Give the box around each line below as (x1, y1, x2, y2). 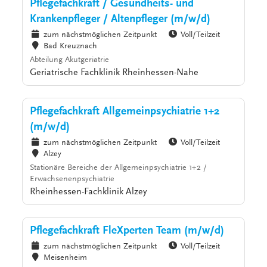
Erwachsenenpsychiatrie (30, 175, 115, 184)
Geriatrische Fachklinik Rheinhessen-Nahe (30, 68, 199, 78)
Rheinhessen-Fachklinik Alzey (30, 187, 147, 197)
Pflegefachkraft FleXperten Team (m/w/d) (30, 225, 225, 237)
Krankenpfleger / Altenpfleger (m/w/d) (30, 14, 211, 26)
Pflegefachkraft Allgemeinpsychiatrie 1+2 (30, 106, 220, 118)
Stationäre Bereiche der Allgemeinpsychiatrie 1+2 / (30, 164, 207, 173)
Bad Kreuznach (43, 42, 97, 51)
